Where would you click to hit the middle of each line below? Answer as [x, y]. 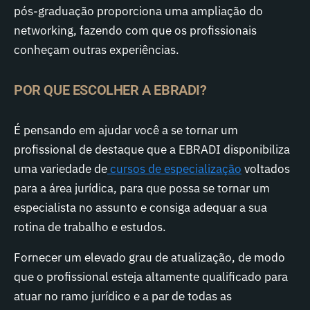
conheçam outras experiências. [97, 50]
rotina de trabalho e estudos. [90, 227]
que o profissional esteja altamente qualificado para [151, 277]
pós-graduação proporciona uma [101, 11]
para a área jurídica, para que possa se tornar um [142, 188]
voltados [266, 169]
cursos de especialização [174, 169]
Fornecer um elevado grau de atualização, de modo [149, 257]
